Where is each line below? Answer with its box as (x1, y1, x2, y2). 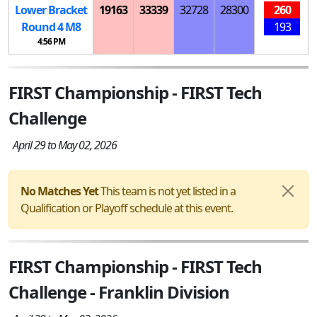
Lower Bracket (15, 1, 87, 18)
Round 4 (21, 18, 65, 35)
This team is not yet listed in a (98, 183, 236, 199)
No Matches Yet (21, 183, 98, 199)
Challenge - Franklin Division (8, 279, 229, 304)
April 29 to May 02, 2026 (8, 137, 117, 153)
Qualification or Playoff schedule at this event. (21, 200, 233, 216)
